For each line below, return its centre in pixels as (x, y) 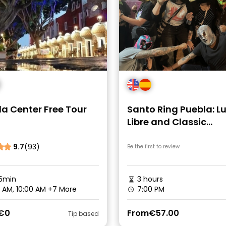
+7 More (62, 189)
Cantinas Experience (175, 134)
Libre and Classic (167, 122)
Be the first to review (153, 147)
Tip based (83, 213)
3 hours (149, 179)
